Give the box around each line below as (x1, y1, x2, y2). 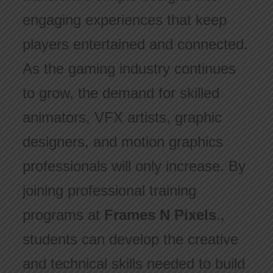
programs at (22, 207, 104, 224)
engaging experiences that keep (22, 12, 227, 29)
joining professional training (22, 182, 196, 199)
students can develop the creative (22, 231, 238, 248)
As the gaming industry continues (22, 60, 236, 77)
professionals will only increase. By (22, 158, 246, 175)
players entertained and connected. (22, 36, 248, 53)
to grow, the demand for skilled (22, 85, 219, 102)
